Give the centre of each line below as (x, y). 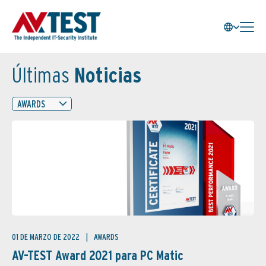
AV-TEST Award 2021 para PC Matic (98, 255)
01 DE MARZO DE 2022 (47, 237)
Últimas (41, 75)
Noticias (105, 75)
